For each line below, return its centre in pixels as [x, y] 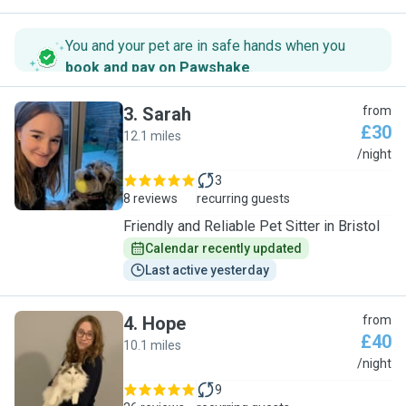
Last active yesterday [207, 270]
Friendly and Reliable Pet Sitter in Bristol [251, 226]
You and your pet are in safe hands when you [205, 46]
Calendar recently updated [223, 248]
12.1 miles [152, 136]
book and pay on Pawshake [158, 68]
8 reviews [150, 198]
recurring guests [243, 198]
